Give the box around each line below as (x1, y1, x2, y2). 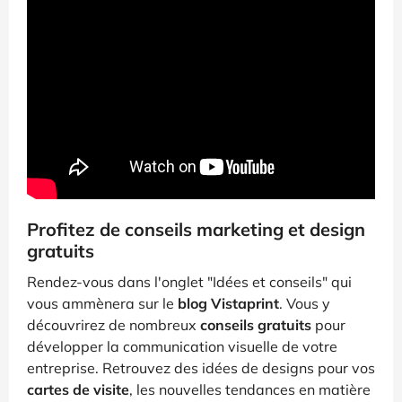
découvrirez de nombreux (27, 316, 200, 335)
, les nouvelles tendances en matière (129, 380, 371, 399)
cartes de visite (27, 380, 129, 399)
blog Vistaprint (178, 294, 279, 313)
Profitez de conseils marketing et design (27, 218, 365, 241)
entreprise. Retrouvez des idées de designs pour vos (27, 359, 375, 378)
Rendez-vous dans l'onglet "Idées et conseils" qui (27, 273, 352, 292)
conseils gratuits (200, 316, 311, 335)
